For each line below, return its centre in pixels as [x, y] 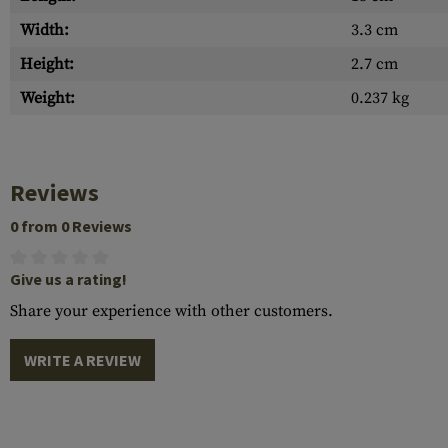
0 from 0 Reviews [71, 226]
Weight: [47, 98]
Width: [44, 30]
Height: [47, 64]
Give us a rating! [68, 279]
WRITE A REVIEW [82, 360]
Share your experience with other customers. [171, 311]
